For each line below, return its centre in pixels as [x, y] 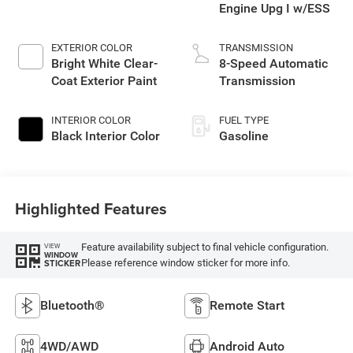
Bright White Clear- [104, 64]
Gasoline [244, 136]
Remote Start [247, 305]
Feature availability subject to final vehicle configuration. [204, 247]
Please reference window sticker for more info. [185, 262]
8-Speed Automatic [273, 64]
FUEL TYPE [244, 121]
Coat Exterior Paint [104, 81]
